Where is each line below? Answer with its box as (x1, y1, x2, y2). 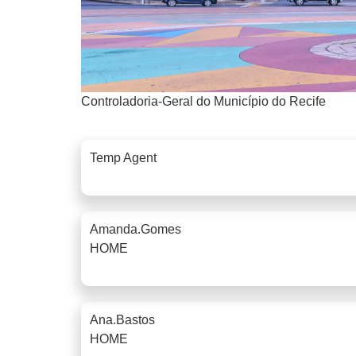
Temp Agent (90, 150, 157, 164)
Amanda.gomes (90, 222, 181, 236)
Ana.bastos (90, 312, 155, 327)
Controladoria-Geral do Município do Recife (81, 94, 326, 108)
